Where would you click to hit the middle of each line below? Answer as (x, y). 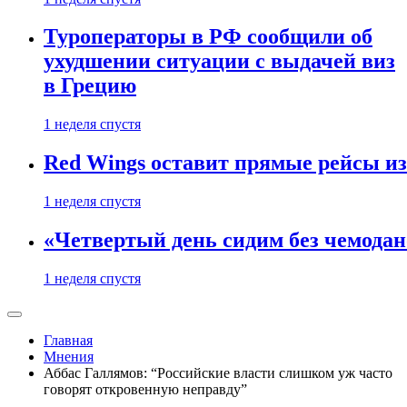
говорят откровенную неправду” (145, 389)
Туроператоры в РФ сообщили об (208, 37)
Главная (68, 340)
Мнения (69, 357)
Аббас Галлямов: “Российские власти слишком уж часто (218, 373)
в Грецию (90, 86)
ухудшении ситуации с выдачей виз (219, 61)
